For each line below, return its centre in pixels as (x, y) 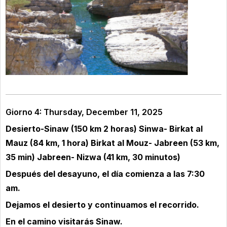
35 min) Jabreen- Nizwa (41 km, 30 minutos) (93, 157)
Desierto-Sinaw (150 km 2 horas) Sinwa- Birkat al (104, 128)
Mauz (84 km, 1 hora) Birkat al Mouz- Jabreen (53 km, (112, 143)
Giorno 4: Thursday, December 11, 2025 (84, 112)
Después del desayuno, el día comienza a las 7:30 (105, 174)
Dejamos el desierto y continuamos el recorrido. (103, 204)
